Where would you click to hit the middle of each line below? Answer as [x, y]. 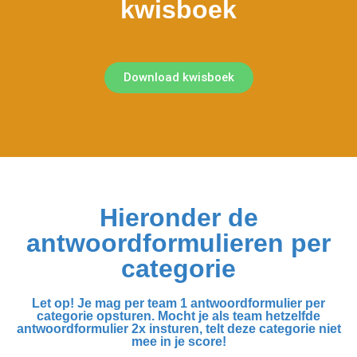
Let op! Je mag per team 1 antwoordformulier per [178, 303]
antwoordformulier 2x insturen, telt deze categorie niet [178, 329]
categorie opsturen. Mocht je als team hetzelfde [178, 316]
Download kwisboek [178, 77]
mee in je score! [178, 341]
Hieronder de [178, 218]
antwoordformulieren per [178, 243]
